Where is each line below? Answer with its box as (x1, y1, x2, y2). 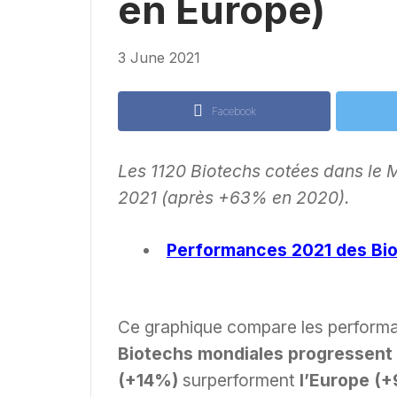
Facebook (211, 104, 256, 118)
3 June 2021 (118, 48, 200, 66)
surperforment (178, 370, 300, 392)
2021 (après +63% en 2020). (118, 186, 350, 208)
